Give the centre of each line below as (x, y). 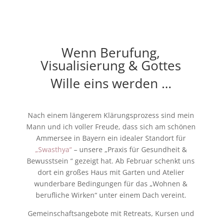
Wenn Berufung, (111, 53)
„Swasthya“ (53, 149)
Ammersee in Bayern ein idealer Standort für (111, 138)
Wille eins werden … (111, 83)
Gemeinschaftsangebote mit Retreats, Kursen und (111, 213)
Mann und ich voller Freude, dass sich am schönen (111, 127)
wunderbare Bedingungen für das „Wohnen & (111, 184)
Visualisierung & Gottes (111, 65)
